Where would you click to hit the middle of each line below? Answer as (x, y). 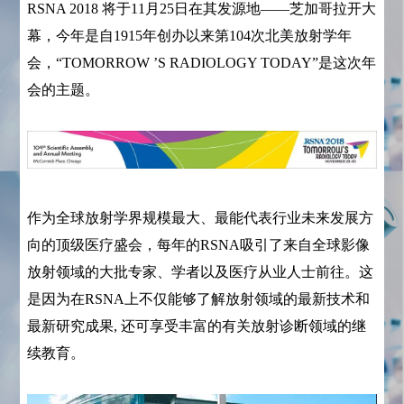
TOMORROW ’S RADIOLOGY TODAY (188, 63)
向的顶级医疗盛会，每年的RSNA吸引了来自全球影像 (199, 244)
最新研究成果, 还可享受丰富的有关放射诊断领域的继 (197, 326)
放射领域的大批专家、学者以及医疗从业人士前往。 (193, 271)
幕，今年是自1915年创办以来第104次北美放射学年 (190, 36)
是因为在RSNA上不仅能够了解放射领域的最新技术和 (199, 298)
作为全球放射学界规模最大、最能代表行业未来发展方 (201, 217)
